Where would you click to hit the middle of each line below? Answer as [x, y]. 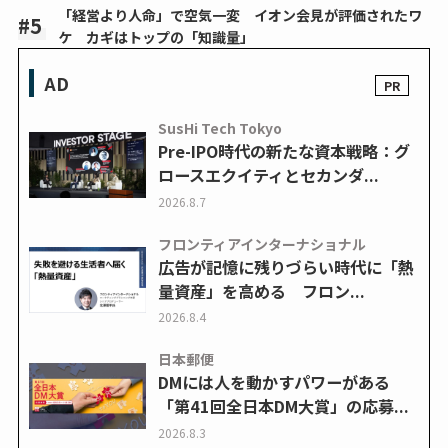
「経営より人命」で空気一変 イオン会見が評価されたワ [239, 15]
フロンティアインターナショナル [261, 243]
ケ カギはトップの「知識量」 [155, 37]
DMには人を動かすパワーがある [273, 382]
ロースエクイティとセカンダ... [268, 175]
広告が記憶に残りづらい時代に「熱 [285, 266]
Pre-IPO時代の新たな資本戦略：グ [283, 151]
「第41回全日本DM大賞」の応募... [283, 406]
